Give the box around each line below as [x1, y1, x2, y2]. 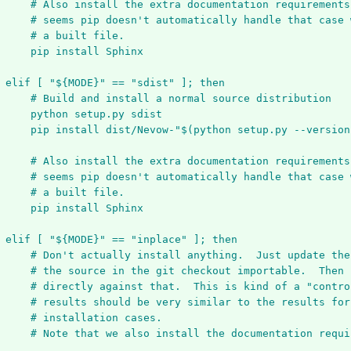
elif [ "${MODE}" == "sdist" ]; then [5, 77, 225, 89]
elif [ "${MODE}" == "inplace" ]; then [5, 233, 237, 246]
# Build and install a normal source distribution [30, 92, 331, 105]
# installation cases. [30, 312, 162, 324]
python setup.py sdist [30, 108, 162, 121]
